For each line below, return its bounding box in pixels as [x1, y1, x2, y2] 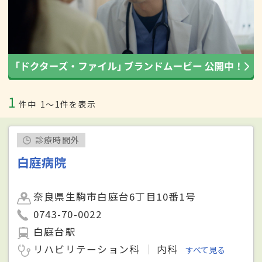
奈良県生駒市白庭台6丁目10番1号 [33, 189, 196, 204]
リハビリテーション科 [33, 242, 143, 256]
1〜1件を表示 [40, 98, 96, 111]
